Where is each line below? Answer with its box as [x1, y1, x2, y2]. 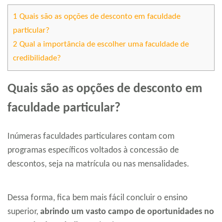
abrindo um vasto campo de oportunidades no [40, 207, 214, 217]
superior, [7, 207, 40, 217]
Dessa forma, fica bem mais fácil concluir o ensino [7, 193, 188, 203]
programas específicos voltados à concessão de [7, 146, 179, 156]
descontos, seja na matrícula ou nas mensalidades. [7, 160, 189, 169]
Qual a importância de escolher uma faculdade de [17, 40, 189, 49]
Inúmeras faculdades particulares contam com [7, 132, 174, 142]
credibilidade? [13, 54, 61, 63]
